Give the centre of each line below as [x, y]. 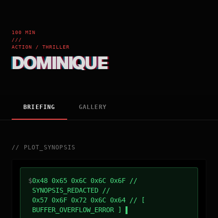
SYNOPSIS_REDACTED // [71, 190]
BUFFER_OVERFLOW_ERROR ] [77, 210]
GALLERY [93, 107]
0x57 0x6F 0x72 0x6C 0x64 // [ [89, 200]
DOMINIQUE [59, 63]
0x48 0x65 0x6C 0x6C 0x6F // [85, 181]
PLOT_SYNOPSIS [50, 147]
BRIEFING [39, 107]
